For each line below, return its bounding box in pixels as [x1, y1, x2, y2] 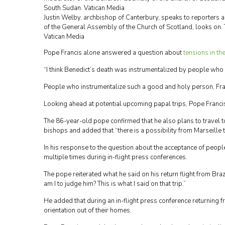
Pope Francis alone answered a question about [44, 48, 183, 57]
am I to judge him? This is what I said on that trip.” [44, 179, 186, 188]
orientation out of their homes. [44, 206, 132, 215]
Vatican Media [44, 32, 84, 41]
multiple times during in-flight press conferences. [44, 153, 187, 162]
